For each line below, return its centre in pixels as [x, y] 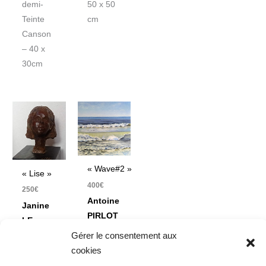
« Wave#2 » [109, 169]
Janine [36, 205]
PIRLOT [102, 216]
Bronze [37, 254]
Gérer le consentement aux [124, 235]
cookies [86, 250]
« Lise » [37, 173]
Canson [37, 34]
